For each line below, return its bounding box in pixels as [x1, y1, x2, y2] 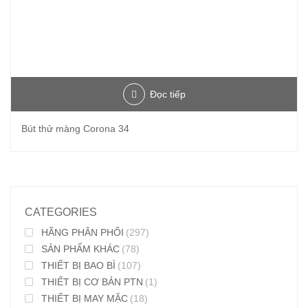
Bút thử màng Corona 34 [21, 123, 129, 135]
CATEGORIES [25, 206, 97, 219]
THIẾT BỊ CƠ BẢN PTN [41, 276, 143, 288]
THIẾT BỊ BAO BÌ [41, 260, 115, 272]
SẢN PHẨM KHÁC [41, 243, 120, 255]
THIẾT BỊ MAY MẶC [41, 293, 128, 305]
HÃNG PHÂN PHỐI [41, 227, 124, 239]
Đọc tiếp [149, 89, 186, 100]
